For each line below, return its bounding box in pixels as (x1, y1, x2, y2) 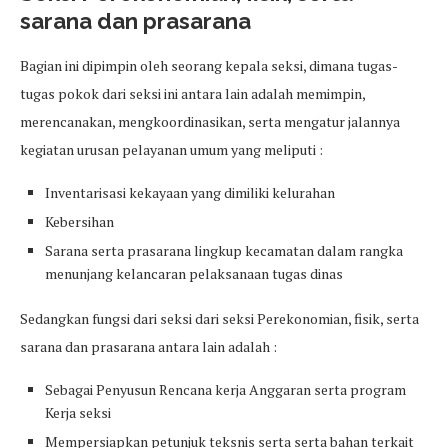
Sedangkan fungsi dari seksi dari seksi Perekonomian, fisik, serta (20, 309, 419, 329)
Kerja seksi (45, 403, 111, 423)
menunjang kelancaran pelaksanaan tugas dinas (45, 264, 343, 284)
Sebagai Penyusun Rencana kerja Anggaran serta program (45, 380, 406, 400)
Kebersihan (45, 212, 114, 232)
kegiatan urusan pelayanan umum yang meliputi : (20, 140, 323, 160)
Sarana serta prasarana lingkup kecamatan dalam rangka (45, 241, 403, 261)
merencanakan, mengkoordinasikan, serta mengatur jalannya (20, 112, 400, 132)
